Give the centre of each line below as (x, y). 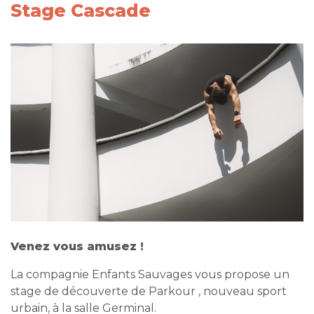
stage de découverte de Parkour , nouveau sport (149, 291)
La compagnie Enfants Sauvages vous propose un (150, 274)
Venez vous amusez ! (77, 246)
